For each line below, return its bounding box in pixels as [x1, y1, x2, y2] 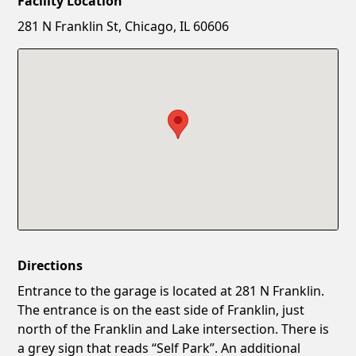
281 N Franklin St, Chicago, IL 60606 [17, 17, 230, 35]
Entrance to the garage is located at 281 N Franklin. [17, 281, 325, 300]
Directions [17, 256, 83, 274]
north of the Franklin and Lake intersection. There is [17, 319, 330, 338]
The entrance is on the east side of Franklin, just [17, 300, 305, 319]
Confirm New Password [31, 68, 151, 83]
